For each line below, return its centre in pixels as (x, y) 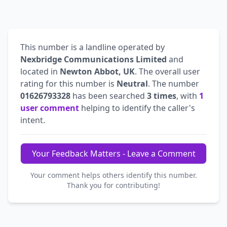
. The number (174, 83)
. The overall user (167, 71)
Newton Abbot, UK (97, 71)
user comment (50, 108)
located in (40, 71)
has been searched (109, 96)
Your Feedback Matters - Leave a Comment (113, 153)
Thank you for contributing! (113, 185)
